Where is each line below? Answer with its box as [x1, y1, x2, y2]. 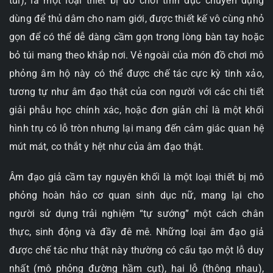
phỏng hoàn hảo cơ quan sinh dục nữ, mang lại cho [9, 190, 264, 202]
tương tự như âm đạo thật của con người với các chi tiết [9, 86, 264, 98]
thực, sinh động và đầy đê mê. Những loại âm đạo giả [9, 226, 264, 238]
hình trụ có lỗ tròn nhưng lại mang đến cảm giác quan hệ [9, 122, 264, 135]
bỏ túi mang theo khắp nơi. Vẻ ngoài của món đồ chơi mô [9, 49, 264, 62]
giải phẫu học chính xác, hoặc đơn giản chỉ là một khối [9, 104, 264, 116]
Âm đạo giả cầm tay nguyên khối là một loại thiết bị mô [9, 171, 264, 183]
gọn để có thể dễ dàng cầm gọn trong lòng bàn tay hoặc [9, 31, 264, 43]
